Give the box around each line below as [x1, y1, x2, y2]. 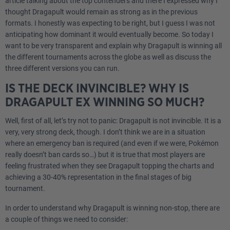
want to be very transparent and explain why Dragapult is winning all [5, 42, 222, 50]
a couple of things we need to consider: [5, 215, 129, 223]
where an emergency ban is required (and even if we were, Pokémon [5, 139, 219, 147]
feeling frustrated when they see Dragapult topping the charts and [5, 162, 214, 170]
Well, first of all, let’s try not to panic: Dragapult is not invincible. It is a [5, 117, 221, 125]
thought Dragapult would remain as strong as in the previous [5, 8, 198, 16]
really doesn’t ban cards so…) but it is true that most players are [5, 150, 205, 159]
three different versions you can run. [5, 64, 120, 72]
